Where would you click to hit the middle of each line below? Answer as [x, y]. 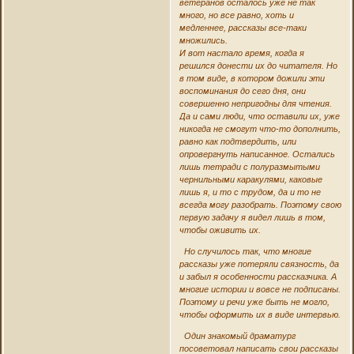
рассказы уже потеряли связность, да [259, 264]
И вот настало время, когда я [241, 53]
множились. [203, 40]
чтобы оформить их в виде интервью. [260, 314]
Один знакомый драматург [237, 335]
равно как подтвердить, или [237, 141]
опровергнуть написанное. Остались [257, 154]
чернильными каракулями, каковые [250, 179]
